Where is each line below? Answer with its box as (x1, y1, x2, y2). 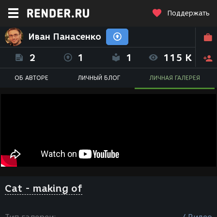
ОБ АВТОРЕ (15, 74, 48, 81)
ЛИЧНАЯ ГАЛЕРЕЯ (149, 74, 200, 81)
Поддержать (167, 9, 210, 17)
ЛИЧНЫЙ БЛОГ (77, 74, 120, 81)
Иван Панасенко (28, 31, 101, 42)
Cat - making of (5, 183, 82, 194)
